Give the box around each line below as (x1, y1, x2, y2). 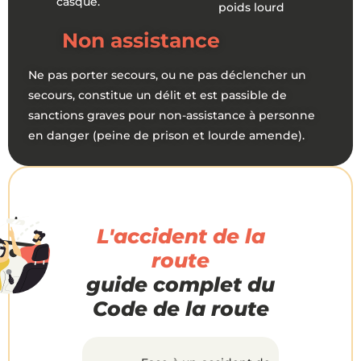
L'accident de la (96, 223, 265, 248)
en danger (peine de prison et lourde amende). (28, 127, 305, 143)
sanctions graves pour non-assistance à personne (28, 107, 315, 122)
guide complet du (86, 272, 275, 297)
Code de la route (92, 296, 269, 321)
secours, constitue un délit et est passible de (28, 87, 287, 102)
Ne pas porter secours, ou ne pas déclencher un (28, 67, 306, 82)
